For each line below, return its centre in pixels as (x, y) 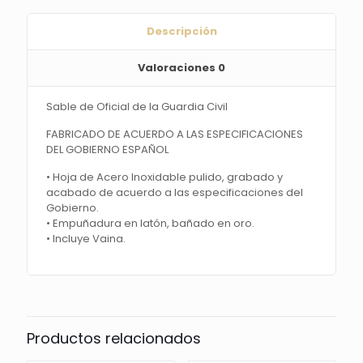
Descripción (181, 31)
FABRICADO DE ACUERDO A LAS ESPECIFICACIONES (175, 134)
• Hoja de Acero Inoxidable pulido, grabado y (165, 177)
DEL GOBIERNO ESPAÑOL (108, 149)
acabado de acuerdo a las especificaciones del (175, 192)
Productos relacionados (114, 338)
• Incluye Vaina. (86, 238)
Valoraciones (178, 67)
